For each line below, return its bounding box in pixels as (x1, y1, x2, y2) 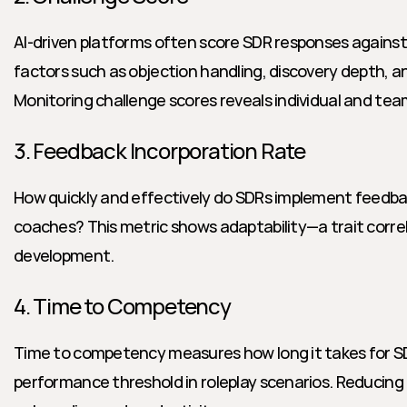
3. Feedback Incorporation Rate (14, 135, 305, 165)
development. (14, 244, 114, 266)
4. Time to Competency (14, 291, 231, 321)
